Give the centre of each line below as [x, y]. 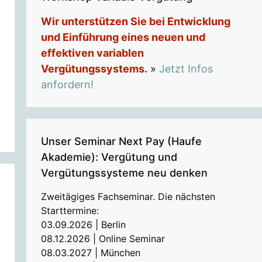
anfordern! [67, 84]
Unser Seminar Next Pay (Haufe [121, 141]
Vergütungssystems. [94, 68]
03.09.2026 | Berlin [83, 224]
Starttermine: [70, 210]
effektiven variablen [92, 53]
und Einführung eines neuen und [123, 37]
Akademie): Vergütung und [109, 157]
